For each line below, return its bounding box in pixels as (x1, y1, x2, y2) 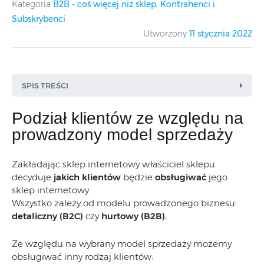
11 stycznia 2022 (189, 28, 252, 39)
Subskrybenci (12, 14, 65, 24)
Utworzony (143, 28, 187, 39)
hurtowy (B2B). (101, 210, 167, 222)
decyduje (12, 171, 54, 183)
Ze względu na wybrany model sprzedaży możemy (12, 237, 232, 249)
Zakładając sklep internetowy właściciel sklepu (12, 158, 215, 170)
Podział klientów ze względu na (12, 108, 243, 127)
